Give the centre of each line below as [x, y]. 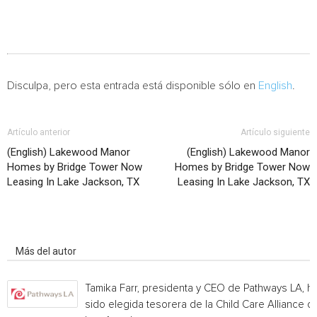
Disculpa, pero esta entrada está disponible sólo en [133, 86]
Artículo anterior [39, 132]
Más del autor [46, 251]
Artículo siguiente [275, 132]
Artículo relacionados [63, 231]
